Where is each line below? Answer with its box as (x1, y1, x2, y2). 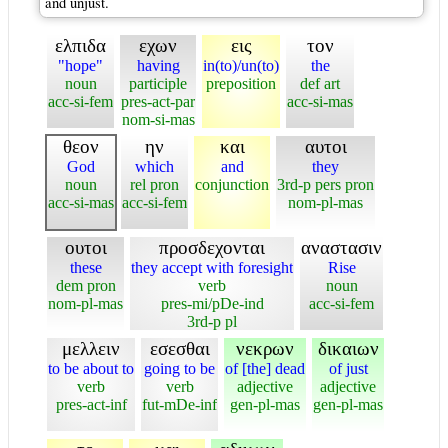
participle (129, 74, 187, 92)
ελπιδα (55, 34, 106, 56)
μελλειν (62, 337, 120, 359)
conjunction (195, 175, 269, 193)
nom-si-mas (121, 110, 195, 128)
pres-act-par (121, 92, 195, 110)
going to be (144, 359, 215, 377)
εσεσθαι (149, 337, 210, 359)
